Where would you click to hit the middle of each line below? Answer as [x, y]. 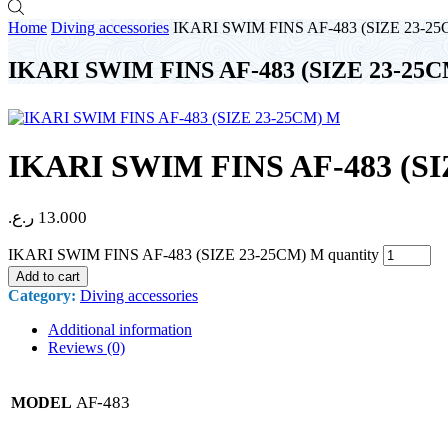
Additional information [120, 329]
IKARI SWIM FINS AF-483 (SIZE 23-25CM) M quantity [193, 254]
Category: [44, 295]
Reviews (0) [86, 347]
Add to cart [48, 276]
